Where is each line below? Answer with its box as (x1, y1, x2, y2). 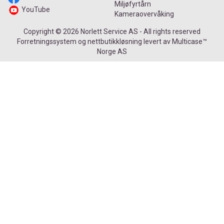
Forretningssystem (17, 37, 76, 45)
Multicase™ (172, 37, 207, 45)
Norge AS (97, 47, 127, 55)
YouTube (21, 5, 50, 14)
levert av (142, 37, 172, 45)
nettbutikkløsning (87, 37, 142, 45)
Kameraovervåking (114, 10, 174, 18)
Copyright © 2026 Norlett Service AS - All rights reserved (23, 27, 200, 35)
